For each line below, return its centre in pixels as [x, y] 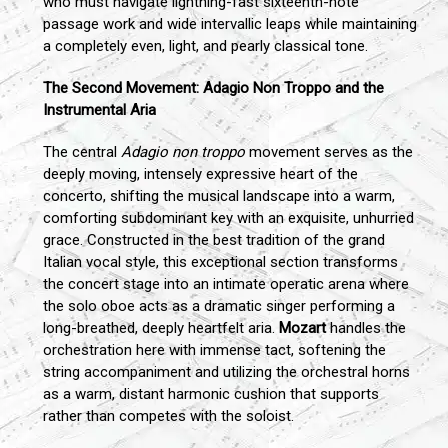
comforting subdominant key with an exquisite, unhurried [228, 218]
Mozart [302, 328]
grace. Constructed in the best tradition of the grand [214, 240]
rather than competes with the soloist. [168, 416]
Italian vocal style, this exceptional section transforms [220, 262]
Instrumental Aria [99, 110]
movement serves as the [329, 152]
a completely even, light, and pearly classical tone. [205, 46]
